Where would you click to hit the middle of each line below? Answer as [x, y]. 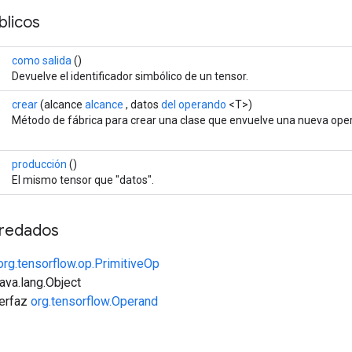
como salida [42, 60]
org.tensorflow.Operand [94, 301]
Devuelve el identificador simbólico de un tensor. [130, 76]
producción [39, 164]
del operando [194, 104]
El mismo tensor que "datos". [83, 180]
